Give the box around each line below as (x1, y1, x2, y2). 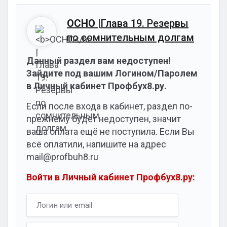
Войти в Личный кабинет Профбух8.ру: (26, 172, 195, 182)
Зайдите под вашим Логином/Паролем (26, 68, 198, 79)
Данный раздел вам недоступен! (26, 55, 171, 66)
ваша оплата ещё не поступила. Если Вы (26, 126, 195, 137)
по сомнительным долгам (67, 31, 194, 44)
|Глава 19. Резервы (95, 17, 188, 29)
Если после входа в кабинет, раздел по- (26, 101, 193, 111)
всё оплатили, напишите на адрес (26, 139, 166, 149)
